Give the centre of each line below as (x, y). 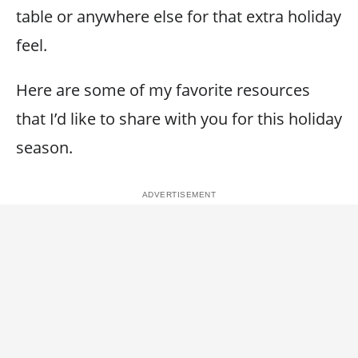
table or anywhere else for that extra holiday (179, 16)
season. (44, 147)
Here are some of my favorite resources (163, 90)
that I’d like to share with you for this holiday (179, 119)
